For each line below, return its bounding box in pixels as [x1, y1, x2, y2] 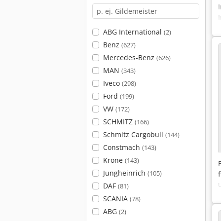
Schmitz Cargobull [103, 130, 165, 139]
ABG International [103, 27, 164, 37]
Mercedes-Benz [103, 53, 156, 62]
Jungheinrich [103, 168, 147, 178]
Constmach [103, 143, 142, 152]
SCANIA [103, 194, 130, 203]
